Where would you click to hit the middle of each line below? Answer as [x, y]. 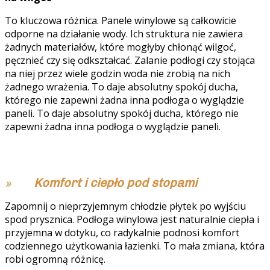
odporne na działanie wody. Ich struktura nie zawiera [124, 33]
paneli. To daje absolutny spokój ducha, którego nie [122, 113]
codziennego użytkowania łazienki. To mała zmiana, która [135, 246]
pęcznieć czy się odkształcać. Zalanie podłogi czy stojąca [130, 60]
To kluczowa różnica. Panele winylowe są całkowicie [121, 20]
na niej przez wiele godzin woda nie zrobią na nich [118, 73]
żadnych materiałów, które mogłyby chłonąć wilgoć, [121, 47]
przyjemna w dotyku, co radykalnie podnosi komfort [122, 232]
